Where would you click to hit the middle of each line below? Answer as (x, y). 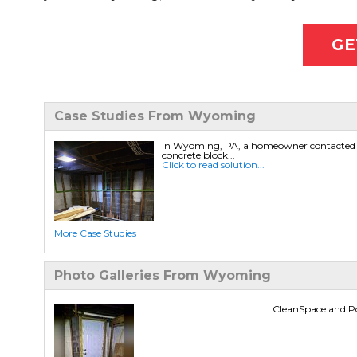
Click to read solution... (213, 165)
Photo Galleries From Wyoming (162, 276)
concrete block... (198, 155)
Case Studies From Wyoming (155, 116)
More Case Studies (95, 233)
